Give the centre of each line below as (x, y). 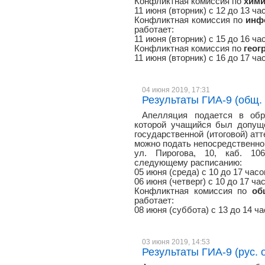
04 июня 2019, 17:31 (176, 90)
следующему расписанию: (188, 163)
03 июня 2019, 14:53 (176, 242)
